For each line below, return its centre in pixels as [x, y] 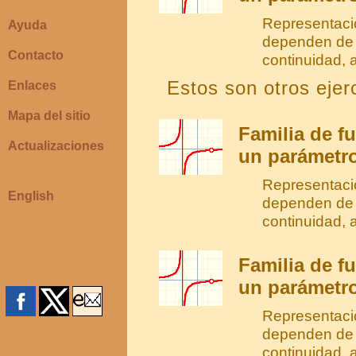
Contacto [36, 55]
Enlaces [32, 85]
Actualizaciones [56, 146]
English [31, 196]
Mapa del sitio [49, 116]
